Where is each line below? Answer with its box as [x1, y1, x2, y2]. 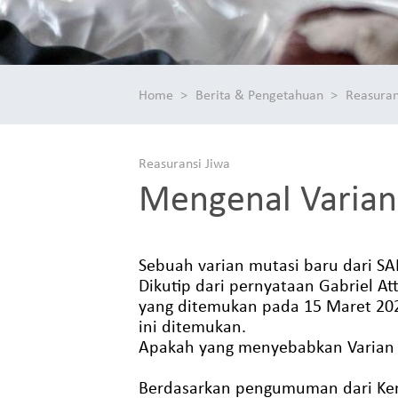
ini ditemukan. [138, 315, 246, 336]
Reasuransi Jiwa [138, 155, 230, 171]
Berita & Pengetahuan [195, 86, 323, 102]
